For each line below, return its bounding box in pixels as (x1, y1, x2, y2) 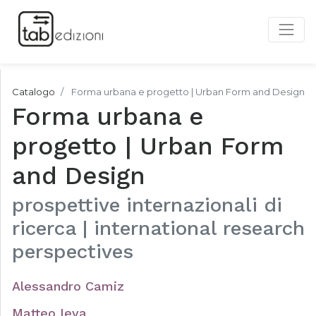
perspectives (12, 240, 133, 263)
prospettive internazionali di (12, 193, 282, 217)
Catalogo (12, 86, 55, 97)
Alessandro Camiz (12, 279, 124, 293)
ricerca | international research (12, 217, 305, 240)
